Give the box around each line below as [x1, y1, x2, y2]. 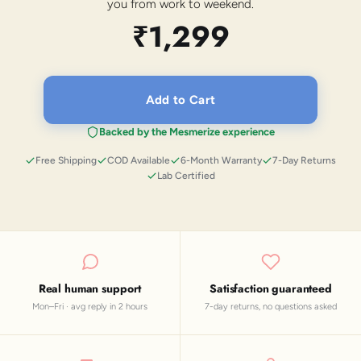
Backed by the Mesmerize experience [99, 125, 275, 138]
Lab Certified [156, 169, 215, 181]
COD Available [107, 154, 170, 166]
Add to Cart [145, 92, 216, 107]
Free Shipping [35, 154, 97, 166]
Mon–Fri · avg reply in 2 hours [32, 301, 147, 312]
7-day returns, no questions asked [205, 301, 337, 312]
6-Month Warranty [180, 154, 262, 166]
